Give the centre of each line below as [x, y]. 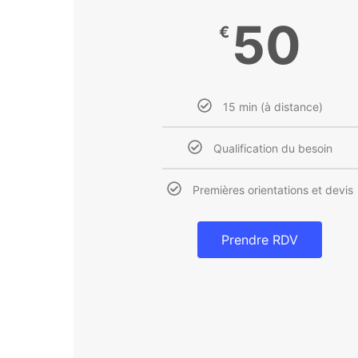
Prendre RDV [260, 240]
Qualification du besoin [272, 148]
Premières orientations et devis [272, 190]
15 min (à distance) [272, 106]
